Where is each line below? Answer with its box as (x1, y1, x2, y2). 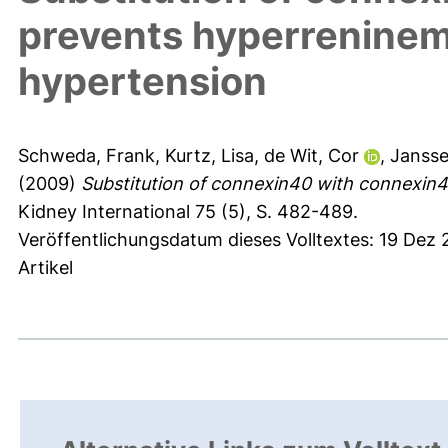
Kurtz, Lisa (165, 145, 254, 167)
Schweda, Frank (18, 145, 155, 167)
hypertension (18, 58, 267, 105)
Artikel (18, 257, 73, 279)
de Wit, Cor (264, 145, 359, 167)
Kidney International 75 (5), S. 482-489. (18, 201, 358, 223)
